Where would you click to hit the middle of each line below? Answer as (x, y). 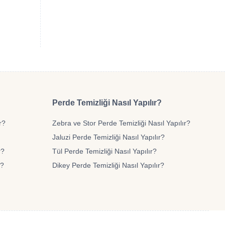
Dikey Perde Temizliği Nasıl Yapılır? (108, 165)
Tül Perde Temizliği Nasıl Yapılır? (104, 151)
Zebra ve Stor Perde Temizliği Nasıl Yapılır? (121, 123)
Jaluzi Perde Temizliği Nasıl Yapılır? (108, 137)
